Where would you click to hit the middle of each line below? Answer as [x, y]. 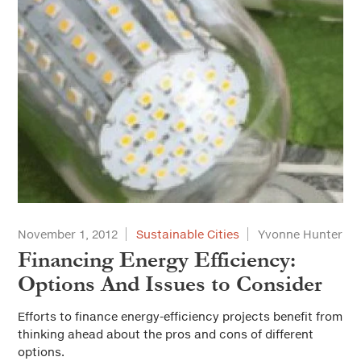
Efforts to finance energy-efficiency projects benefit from [180, 317]
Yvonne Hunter [300, 234]
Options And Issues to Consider [170, 284]
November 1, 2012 [68, 234]
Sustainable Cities [188, 234]
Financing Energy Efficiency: [157, 260]
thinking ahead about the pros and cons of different [166, 334]
